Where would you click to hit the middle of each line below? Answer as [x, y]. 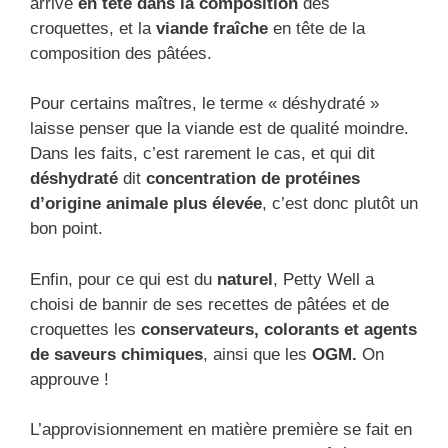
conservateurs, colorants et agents [279, 329]
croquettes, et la [93, 28]
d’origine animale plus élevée [146, 204]
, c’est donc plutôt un [340, 204]
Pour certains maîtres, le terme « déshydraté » [204, 104]
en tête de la [316, 28]
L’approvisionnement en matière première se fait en [221, 430]
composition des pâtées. [121, 53]
